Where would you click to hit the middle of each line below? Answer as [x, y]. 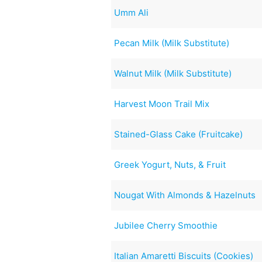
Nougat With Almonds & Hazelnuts [185, 195]
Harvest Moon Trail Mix [162, 104]
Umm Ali [132, 12]
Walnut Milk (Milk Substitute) [173, 73]
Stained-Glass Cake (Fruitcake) [179, 134]
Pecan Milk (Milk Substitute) [172, 43]
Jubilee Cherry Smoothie [166, 225]
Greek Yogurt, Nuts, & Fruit [170, 164]
